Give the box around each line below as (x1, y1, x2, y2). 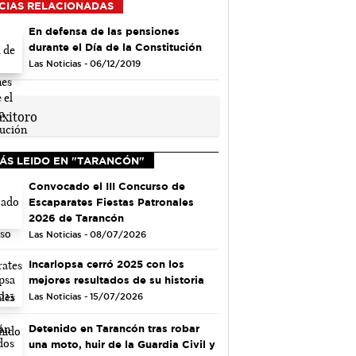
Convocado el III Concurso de (28, 180, 185, 192)
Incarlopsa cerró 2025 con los (28, 258, 184, 270)
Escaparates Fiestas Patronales (28, 196, 194, 208)
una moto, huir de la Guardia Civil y (28, 338, 215, 350)
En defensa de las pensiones (28, 25, 180, 37)
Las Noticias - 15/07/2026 (28, 292, 143, 302)
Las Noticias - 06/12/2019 (28, 58, 141, 68)
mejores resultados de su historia (28, 274, 204, 286)
